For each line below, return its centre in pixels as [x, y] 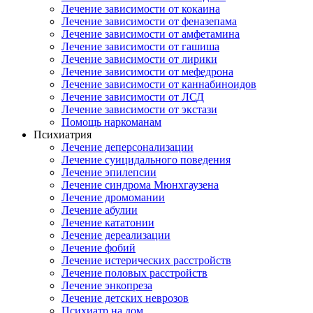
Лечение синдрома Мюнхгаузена [140, 185]
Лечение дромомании [113, 197]
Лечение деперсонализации [128, 147]
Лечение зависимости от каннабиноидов [159, 84]
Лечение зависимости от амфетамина [151, 34]
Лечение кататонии [108, 223]
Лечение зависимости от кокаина [141, 9]
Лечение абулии [100, 210]
